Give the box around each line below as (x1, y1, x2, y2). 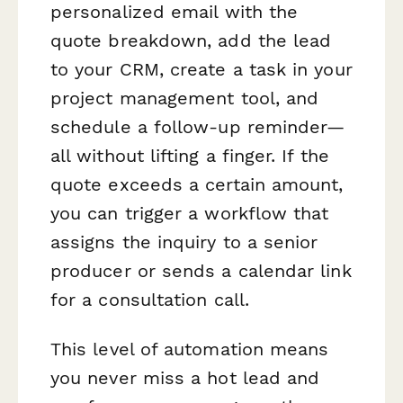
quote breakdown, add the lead (50, 29, 332, 51)
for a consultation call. (50, 288, 249, 310)
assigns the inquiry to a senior (50, 230, 318, 253)
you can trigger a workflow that (50, 201, 329, 224)
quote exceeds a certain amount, (50, 173, 344, 195)
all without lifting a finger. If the (50, 144, 329, 166)
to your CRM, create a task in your (50, 58, 353, 80)
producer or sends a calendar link (50, 259, 352, 282)
